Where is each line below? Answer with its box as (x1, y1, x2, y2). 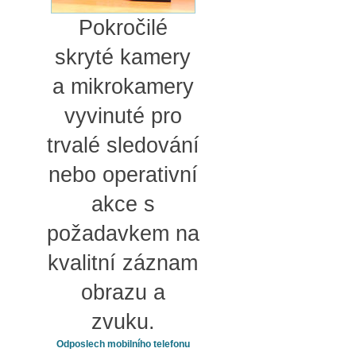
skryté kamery (55, 44, 191, 69)
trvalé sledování (46, 133, 199, 157)
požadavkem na (46, 221, 199, 246)
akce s (91, 192, 155, 216)
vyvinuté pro (64, 103, 182, 128)
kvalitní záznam (48, 250, 198, 275)
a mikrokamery (52, 74, 194, 99)
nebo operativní (48, 162, 198, 187)
